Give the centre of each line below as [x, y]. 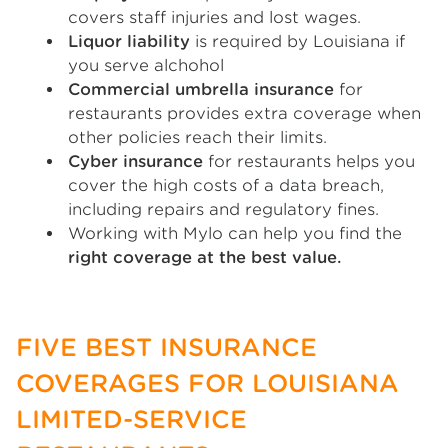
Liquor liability [129, 41]
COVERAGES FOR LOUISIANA [207, 383]
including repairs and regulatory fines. [223, 209]
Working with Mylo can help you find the [235, 233]
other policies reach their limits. [197, 137]
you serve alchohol [146, 65]
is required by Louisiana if [297, 41]
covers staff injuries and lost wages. [214, 17]
